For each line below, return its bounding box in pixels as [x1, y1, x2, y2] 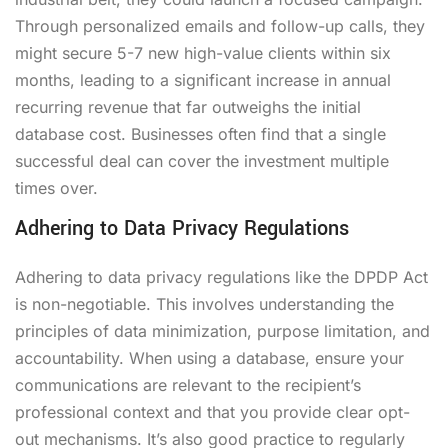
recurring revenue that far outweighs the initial [15, 96, 361, 117]
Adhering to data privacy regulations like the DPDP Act [15, 266, 428, 287]
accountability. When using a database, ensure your [15, 347, 404, 368]
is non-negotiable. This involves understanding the [15, 293, 394, 314]
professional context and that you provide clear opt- [15, 401, 410, 422]
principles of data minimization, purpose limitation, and [15, 320, 430, 341]
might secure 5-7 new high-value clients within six [15, 42, 391, 63]
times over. [15, 177, 98, 198]
